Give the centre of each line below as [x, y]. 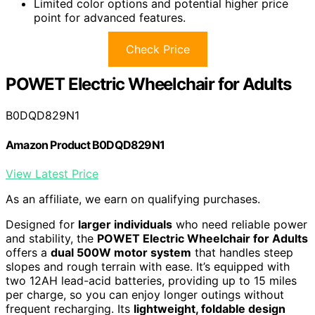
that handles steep [242, 252]
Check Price [157, 50]
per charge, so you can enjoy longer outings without [145, 294]
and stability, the [51, 238]
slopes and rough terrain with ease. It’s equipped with [148, 266]
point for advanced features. [110, 18]
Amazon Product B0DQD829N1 [85, 144]
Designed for [42, 224]
